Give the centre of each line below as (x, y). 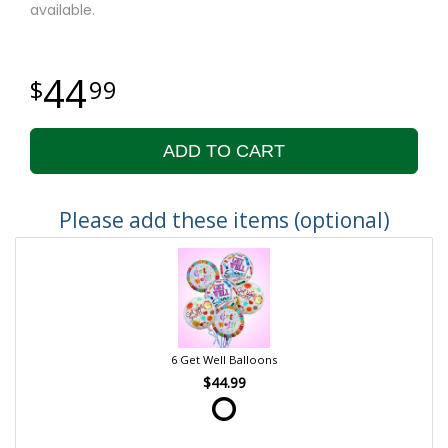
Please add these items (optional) (224, 219)
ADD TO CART (224, 150)
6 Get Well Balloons (224, 359)
